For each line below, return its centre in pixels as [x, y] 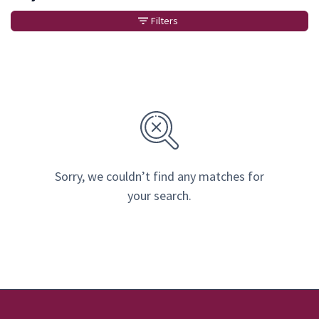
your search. [159, 195]
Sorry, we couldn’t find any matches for [159, 176]
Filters [164, 20]
